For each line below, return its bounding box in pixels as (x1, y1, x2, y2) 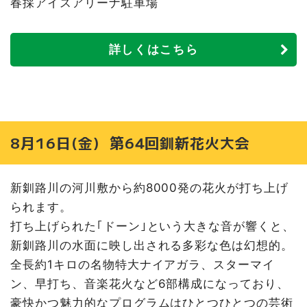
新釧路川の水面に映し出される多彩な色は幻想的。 (10, 238, 294, 252)
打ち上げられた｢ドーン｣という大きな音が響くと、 (10, 219, 295, 233)
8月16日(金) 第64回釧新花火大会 (10, 132, 251, 153)
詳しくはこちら (108, 42, 199, 57)
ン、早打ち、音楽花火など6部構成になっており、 (10, 276, 290, 291)
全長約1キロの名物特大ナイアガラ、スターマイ (10, 257, 275, 271)
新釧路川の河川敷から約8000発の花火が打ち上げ (10, 180, 289, 195)
